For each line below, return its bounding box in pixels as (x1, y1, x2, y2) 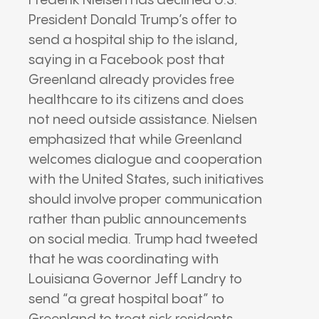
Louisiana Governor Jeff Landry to (28, 272, 242, 286)
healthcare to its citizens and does (28, 93, 244, 107)
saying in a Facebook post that (28, 53, 225, 67)
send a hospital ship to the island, (28, 33, 238, 47)
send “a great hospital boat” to (28, 292, 224, 306)
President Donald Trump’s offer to (28, 13, 237, 27)
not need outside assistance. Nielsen (28, 113, 257, 127)
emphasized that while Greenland (28, 132, 242, 147)
